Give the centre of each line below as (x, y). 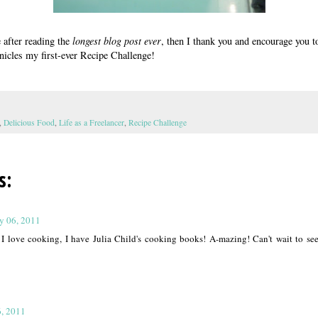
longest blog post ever (117, 41)
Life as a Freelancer (92, 122)
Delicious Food (29, 122)
